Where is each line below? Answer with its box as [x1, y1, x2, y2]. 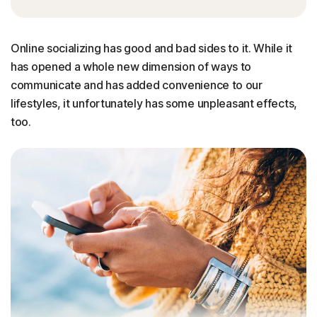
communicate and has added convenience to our [11, 78, 263, 92]
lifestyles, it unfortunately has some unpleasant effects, [11, 96, 297, 110]
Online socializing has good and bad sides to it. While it [11, 41, 292, 55]
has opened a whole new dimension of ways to [11, 59, 252, 74]
